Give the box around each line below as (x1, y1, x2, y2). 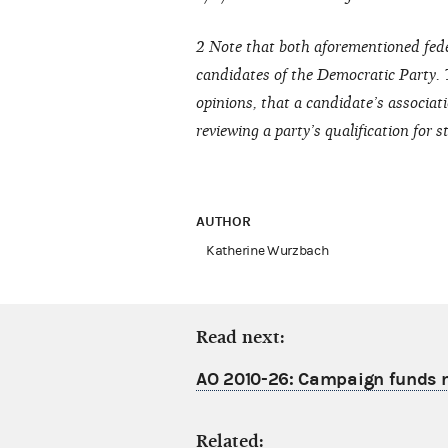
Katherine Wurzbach (206, 243, 329, 260)
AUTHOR (196, 213, 255, 231)
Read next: (196, 327, 285, 349)
